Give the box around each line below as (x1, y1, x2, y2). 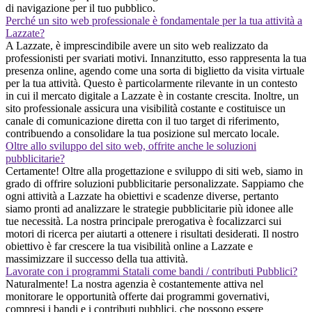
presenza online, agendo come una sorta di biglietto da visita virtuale (6, 64, 304, 77)
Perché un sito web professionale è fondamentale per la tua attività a (6, 14, 302, 26)
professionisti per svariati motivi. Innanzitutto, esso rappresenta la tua (6, 52, 306, 64)
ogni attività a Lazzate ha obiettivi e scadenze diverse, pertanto (6, 189, 279, 202)
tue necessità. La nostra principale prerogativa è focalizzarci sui (6, 214, 281, 227)
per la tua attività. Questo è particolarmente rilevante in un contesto (6, 77, 297, 89)
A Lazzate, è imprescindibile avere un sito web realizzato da (6, 39, 268, 52)
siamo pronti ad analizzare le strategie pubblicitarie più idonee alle (6, 202, 293, 214)
